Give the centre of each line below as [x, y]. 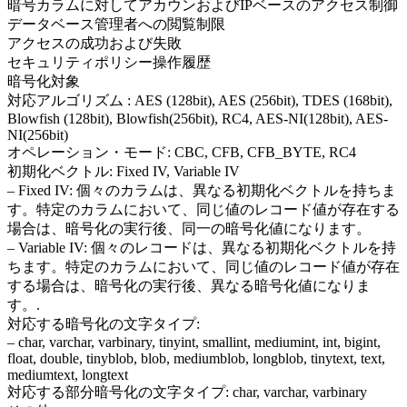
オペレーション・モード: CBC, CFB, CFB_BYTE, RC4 [182, 153]
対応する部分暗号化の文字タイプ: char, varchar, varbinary [187, 392]
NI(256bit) [38, 135]
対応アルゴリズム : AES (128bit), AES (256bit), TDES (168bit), [200, 101]
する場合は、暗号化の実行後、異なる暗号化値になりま [189, 286]
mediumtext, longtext [68, 375]
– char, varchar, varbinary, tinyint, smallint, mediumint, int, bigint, [194, 342]
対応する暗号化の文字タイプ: [104, 324]
